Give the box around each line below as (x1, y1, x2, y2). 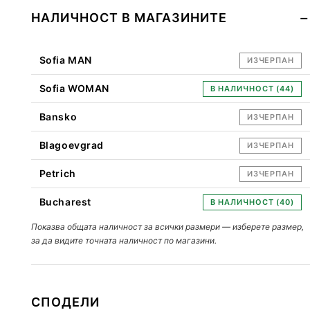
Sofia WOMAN (39, 82, 109, 94)
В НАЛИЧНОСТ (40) (210, 197, 294, 207)
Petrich (39, 167, 76, 179)
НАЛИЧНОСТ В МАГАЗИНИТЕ (30, 10, 227, 25)
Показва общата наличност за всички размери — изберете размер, (30, 221, 304, 232)
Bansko (39, 110, 77, 122)
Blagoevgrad (39, 138, 104, 151)
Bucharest (39, 195, 91, 208)
